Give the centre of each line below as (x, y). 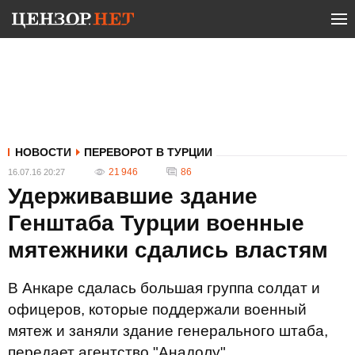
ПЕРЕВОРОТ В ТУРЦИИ (148, 152)
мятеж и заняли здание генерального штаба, (168, 331)
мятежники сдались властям (168, 250)
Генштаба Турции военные (156, 223)
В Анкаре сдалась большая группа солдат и (164, 288)
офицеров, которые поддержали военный (157, 309)
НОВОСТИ (43, 152)
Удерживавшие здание (133, 196)
